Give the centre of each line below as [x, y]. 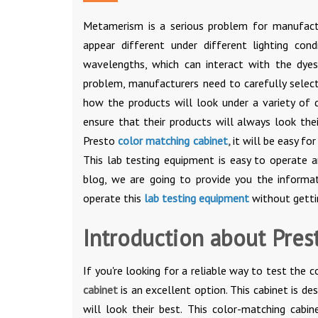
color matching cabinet [173, 140]
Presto [101, 140]
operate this [114, 198]
